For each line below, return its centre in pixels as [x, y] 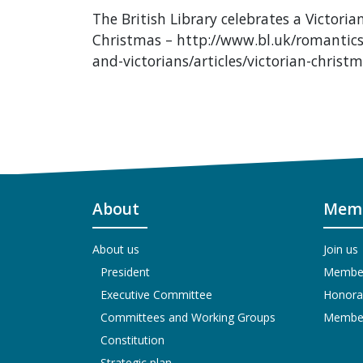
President [125, 271]
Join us [341, 249]
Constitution [132, 340]
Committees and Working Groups [188, 317]
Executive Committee [156, 294]
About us [116, 249]
